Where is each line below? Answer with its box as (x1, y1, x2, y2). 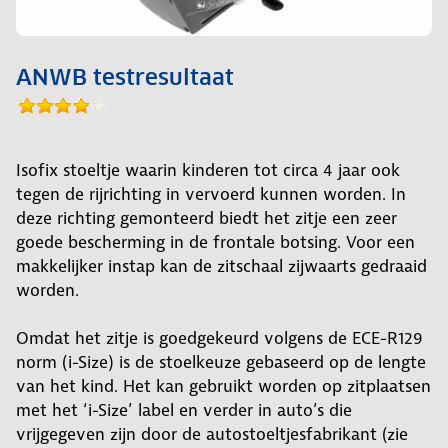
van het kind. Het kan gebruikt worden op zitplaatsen (16, 375, 431, 398)
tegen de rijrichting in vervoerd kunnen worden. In (16, 183, 406, 206)
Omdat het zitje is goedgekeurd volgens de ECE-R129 (16, 327, 423, 350)
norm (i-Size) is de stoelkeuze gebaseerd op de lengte (16, 351, 426, 374)
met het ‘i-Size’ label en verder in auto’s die (16, 399, 352, 422)
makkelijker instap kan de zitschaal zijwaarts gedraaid (16, 255, 427, 278)
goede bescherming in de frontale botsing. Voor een (16, 231, 415, 254)
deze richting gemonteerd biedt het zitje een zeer (16, 207, 397, 230)
